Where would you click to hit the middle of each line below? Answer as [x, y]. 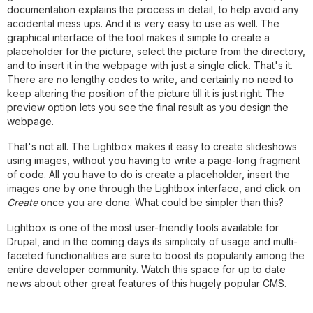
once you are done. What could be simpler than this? [161, 202]
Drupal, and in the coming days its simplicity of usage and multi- [152, 241]
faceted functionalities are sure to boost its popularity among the [156, 255]
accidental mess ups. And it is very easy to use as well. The [143, 23]
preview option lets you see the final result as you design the [148, 107]
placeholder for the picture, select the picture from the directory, [156, 51]
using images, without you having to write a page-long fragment [154, 160]
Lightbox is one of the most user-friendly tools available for [143, 227]
